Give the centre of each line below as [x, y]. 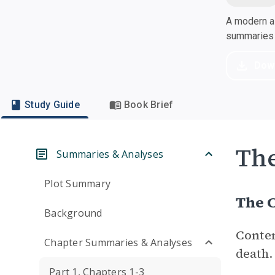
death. [254, 254]
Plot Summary [77, 184]
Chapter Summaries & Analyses [118, 242]
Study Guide [52, 105]
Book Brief [149, 105]
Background [73, 213]
